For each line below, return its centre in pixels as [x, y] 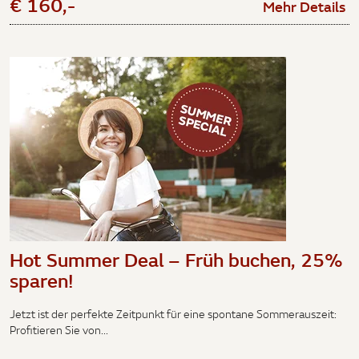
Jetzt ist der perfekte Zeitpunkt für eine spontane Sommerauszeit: [173, 314]
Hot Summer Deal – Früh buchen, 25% [176, 259]
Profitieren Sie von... [59, 330]
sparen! [42, 280]
